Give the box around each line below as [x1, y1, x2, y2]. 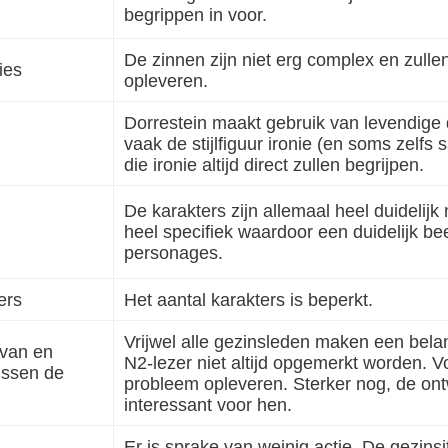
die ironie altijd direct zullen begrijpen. [124, 153, 424, 175]
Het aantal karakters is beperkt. [124, 288, 373, 310]
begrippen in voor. [124, 3, 267, 25]
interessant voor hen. [124, 393, 292, 415]
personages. [124, 241, 223, 263]
